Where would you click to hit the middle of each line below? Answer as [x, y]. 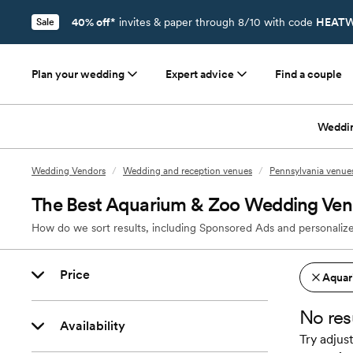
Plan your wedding [78, 74]
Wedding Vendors [69, 171]
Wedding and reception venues [188, 171]
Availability [93, 326]
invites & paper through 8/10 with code [216, 22]
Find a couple [308, 74]
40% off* [94, 22]
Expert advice [200, 74]
